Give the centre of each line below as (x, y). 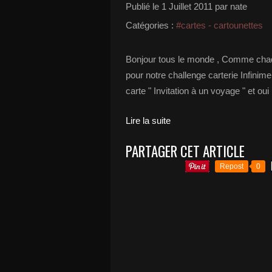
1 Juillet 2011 (187, 6)
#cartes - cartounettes (219, 25)
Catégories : (150, 25)
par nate (230, 6)
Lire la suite (148, 121)
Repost (232, 166)
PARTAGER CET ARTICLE (185, 151)
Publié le (144, 6)
